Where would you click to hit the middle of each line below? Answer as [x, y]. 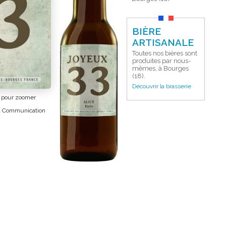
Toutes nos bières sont [165, 53]
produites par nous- [161, 61]
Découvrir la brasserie [162, 86]
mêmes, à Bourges [160, 68]
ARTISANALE [163, 42]
